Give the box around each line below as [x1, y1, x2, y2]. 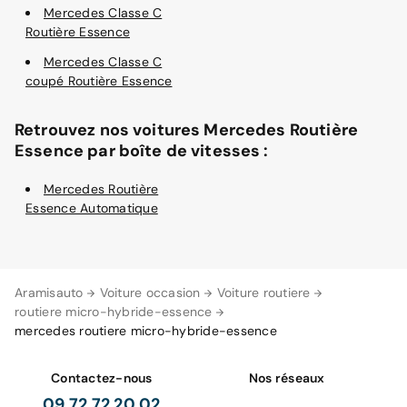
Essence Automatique [25, 200, 158, 216]
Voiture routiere [216, 284, 311, 301]
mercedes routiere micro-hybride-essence [15, 323, 277, 339]
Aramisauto [15, 284, 84, 301]
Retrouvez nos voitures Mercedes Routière [15, 119, 358, 141]
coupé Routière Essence [25, 73, 173, 89]
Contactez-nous [51, 370, 153, 386]
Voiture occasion [99, 284, 201, 301]
